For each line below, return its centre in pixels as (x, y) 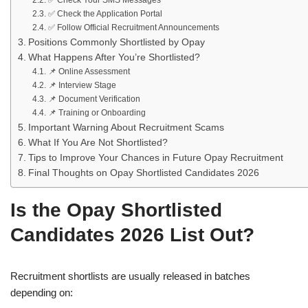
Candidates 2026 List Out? (132, 235)
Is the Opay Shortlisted (116, 210)
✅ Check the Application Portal (105, 14)
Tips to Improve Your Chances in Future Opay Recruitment (155, 158)
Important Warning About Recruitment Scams (126, 128)
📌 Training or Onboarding (97, 113)
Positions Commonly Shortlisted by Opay (116, 43)
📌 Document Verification (94, 99)
